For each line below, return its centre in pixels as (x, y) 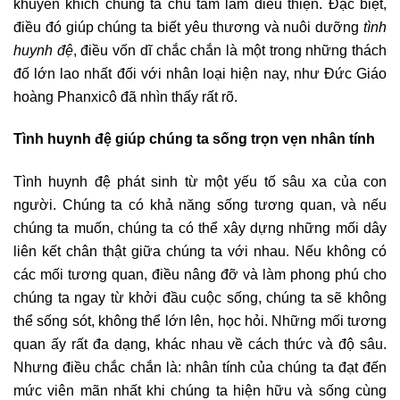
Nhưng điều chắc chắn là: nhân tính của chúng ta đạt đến (200, 367)
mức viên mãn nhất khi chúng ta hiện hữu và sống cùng (200, 390)
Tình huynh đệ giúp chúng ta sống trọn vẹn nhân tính (194, 139)
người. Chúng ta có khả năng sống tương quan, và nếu (200, 204)
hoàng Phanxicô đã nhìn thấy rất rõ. (125, 96)
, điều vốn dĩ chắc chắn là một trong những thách (230, 50)
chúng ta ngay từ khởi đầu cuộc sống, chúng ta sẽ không (200, 297)
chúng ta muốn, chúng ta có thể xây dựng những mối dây (200, 227)
